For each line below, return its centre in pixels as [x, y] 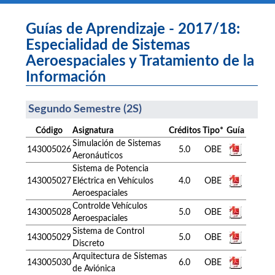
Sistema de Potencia [110, 168]
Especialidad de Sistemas [108, 45]
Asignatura [93, 130]
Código [49, 130]
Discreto [88, 243]
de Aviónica [94, 269]
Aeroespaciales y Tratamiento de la [140, 61]
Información [66, 77]
